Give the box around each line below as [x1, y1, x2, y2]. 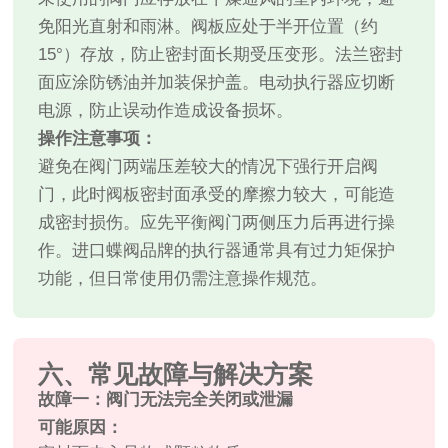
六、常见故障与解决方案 [38, 360, 314, 389]
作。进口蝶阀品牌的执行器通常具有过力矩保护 [38, 241, 396, 261]
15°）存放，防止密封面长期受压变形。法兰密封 [38, 45, 404, 65]
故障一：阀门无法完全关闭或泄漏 [38, 390, 294, 410]
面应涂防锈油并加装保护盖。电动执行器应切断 [38, 73, 396, 93]
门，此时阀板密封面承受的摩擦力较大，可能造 [38, 185, 396, 205]
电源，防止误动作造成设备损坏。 [38, 101, 294, 121]
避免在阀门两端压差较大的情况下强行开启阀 [38, 157, 379, 177]
